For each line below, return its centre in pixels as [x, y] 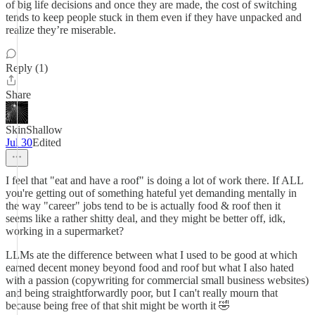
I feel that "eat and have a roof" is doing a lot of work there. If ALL [154, 180]
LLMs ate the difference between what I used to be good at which [152, 255]
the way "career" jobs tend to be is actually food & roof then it [143, 206]
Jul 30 [19, 142]
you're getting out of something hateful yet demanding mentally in [151, 193]
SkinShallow [34, 130]
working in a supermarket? [65, 231]
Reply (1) [27, 68]
